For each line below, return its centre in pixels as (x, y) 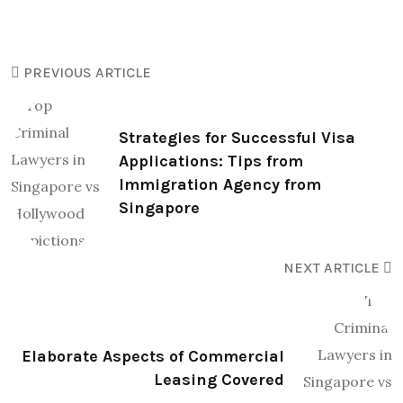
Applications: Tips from (211, 161)
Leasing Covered (219, 380)
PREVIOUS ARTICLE (85, 72)
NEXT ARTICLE (333, 268)
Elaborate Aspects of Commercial (153, 356)
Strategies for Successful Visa (237, 138)
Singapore (159, 208)
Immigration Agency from (220, 184)
